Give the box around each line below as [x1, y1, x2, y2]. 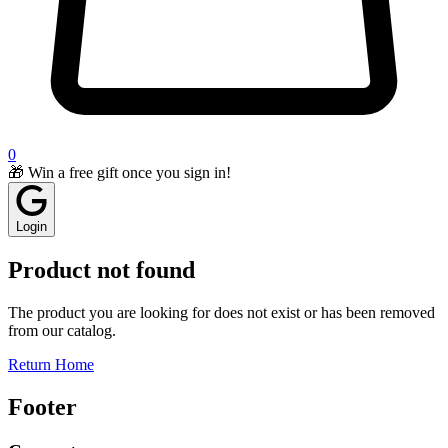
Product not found [8, 256, 195, 283]
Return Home [8, 355, 94, 373]
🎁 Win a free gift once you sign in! [8, 164, 231, 181]
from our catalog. [8, 321, 116, 339]
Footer [8, 393, 77, 420]
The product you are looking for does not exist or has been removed [8, 303, 435, 321]
